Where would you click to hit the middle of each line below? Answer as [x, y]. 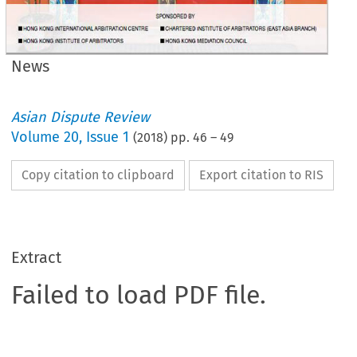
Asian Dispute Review [81, 117]
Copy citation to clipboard [98, 175]
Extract [37, 257]
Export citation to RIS [262, 175]
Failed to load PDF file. [139, 294]
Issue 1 [108, 137]
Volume [38, 137]
